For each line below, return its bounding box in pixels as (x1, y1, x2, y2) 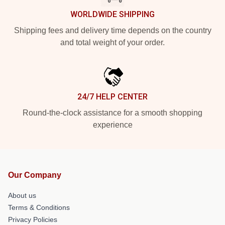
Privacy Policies (8, 215, 57, 223)
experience (92, 121, 133, 129)
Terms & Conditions (8, 203, 70, 211)
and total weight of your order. (60, 38, 165, 47)
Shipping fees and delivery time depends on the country (14, 26, 211, 35)
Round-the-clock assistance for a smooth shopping (23, 108, 202, 117)
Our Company (8, 171, 61, 179)
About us (8, 191, 36, 199)
